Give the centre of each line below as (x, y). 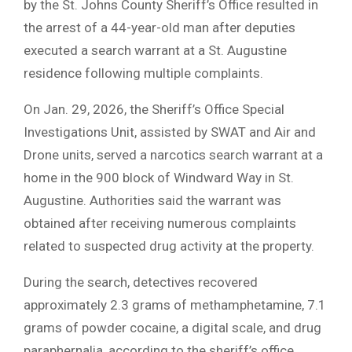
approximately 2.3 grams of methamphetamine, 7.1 (175, 304)
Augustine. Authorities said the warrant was (152, 200)
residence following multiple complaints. (143, 73)
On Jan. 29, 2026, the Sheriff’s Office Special (154, 109)
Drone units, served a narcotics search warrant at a (173, 154)
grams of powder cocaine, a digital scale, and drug (172, 327)
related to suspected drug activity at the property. (169, 246)
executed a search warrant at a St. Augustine (155, 50)
